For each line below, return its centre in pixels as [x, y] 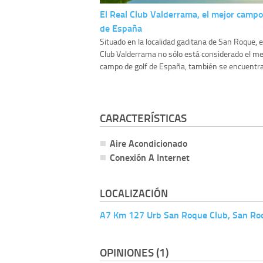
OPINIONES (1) [134, 252]
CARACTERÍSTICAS [143, 118]
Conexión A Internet [150, 157]
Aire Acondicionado [149, 143]
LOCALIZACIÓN [134, 193]
